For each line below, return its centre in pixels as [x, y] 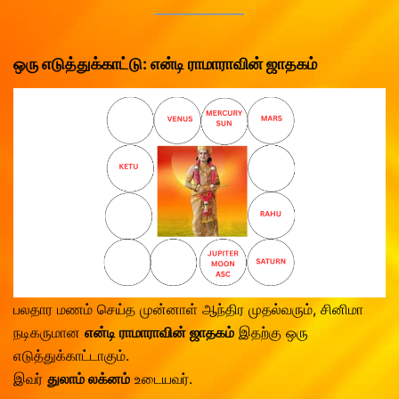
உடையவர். [161, 379]
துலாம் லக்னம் [89, 379]
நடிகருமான [49, 333]
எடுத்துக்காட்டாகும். [71, 356]
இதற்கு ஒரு [271, 333]
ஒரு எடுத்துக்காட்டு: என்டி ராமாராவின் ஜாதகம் [165, 64]
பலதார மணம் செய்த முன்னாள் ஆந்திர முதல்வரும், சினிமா [188, 309]
